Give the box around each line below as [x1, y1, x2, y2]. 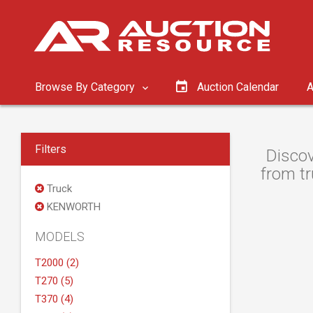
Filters [35, 143, 66, 156]
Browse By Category [35, 80, 138, 94]
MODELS [35, 229, 85, 244]
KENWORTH [44, 201, 101, 213]
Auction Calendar [197, 80, 279, 94]
